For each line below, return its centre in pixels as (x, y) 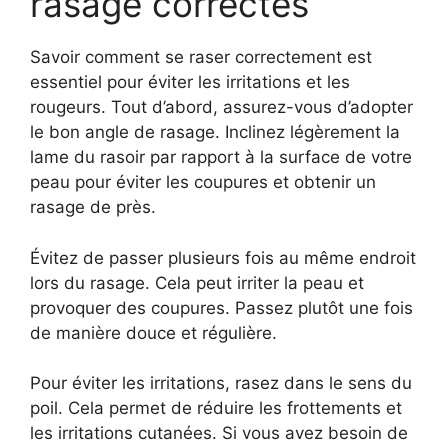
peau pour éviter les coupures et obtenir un (203, 182)
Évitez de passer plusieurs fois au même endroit (223, 257)
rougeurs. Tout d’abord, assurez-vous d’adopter (221, 107)
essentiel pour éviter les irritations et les (190, 82)
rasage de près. (93, 207)
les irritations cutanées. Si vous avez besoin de (219, 433)
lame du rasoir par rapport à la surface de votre (221, 157)
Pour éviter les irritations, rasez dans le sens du (221, 383)
